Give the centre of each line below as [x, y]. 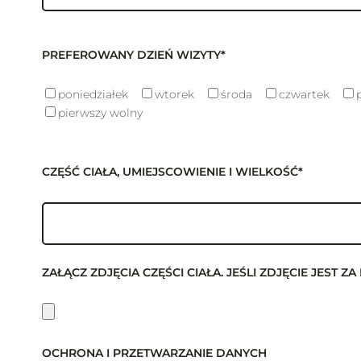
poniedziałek [93, 94]
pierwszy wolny [100, 113]
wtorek [174, 94]
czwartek [304, 94]
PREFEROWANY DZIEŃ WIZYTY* [134, 55]
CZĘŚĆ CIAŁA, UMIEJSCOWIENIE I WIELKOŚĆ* [172, 172]
